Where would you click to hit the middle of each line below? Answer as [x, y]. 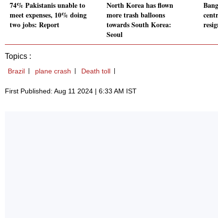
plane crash [53, 71]
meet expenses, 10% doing [48, 15]
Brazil [16, 71]
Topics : [18, 56]
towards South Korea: [139, 25]
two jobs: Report [35, 25]
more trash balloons [136, 15]
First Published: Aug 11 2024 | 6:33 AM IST [71, 91]
